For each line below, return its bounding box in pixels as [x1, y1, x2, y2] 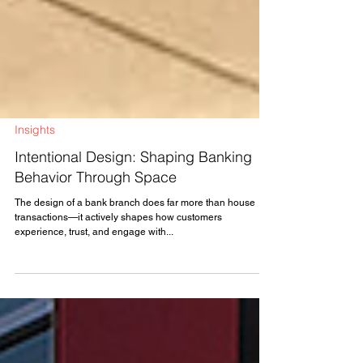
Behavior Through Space [15, 197, 177, 216]
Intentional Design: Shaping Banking [15, 177, 252, 195]
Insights [15, 152, 55, 166]
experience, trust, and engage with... [15, 255, 173, 267]
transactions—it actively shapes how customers [15, 241, 222, 252]
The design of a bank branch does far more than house [15, 226, 255, 237]
